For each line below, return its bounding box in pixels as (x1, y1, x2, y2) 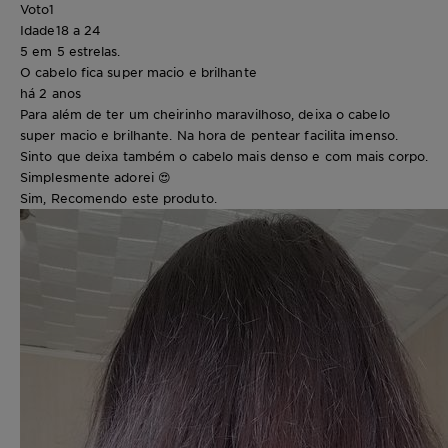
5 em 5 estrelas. (20, 43, 121, 60)
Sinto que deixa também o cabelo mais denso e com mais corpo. (20, 148, 429, 165)
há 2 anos (20, 85, 81, 102)
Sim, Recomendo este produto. (20, 190, 217, 207)
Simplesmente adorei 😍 (20, 169, 172, 186)
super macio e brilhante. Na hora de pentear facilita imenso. (20, 127, 399, 144)
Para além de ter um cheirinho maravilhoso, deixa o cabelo (20, 106, 390, 123)
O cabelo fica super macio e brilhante (20, 64, 257, 81)
